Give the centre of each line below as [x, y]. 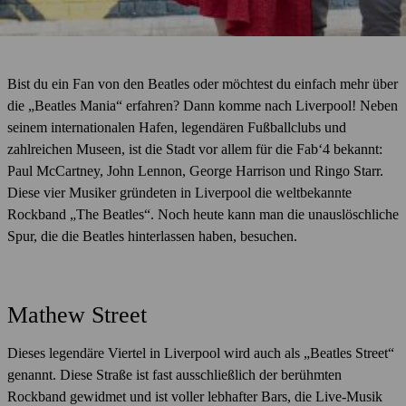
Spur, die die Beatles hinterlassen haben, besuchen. [152, 236]
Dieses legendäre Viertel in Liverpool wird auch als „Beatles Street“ [201, 353]
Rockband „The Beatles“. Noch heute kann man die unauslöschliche [203, 214]
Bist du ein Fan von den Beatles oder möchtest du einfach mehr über [203, 83]
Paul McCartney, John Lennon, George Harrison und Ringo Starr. [195, 170]
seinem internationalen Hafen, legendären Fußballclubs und [177, 127]
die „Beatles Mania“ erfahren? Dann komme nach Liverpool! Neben [203, 105]
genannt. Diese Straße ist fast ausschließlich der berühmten [174, 375]
